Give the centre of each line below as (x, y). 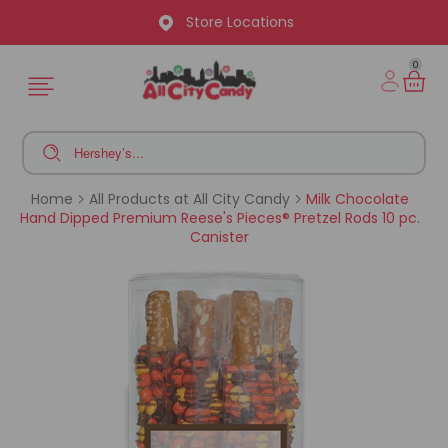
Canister (220, 237)
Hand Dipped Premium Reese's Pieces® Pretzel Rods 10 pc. (219, 218)
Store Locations (239, 22)
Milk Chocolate (355, 199)
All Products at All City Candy (189, 199)
